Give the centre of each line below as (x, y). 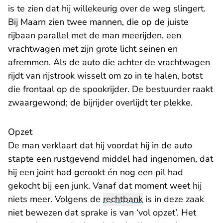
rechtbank (123, 199)
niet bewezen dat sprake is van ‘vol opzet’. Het (102, 213)
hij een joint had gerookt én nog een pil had (96, 172)
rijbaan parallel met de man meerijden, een (95, 35)
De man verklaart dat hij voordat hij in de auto (100, 145)
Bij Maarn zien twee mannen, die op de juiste (98, 22)
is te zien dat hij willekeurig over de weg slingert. (107, 8)
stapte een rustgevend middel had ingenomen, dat (111, 159)
